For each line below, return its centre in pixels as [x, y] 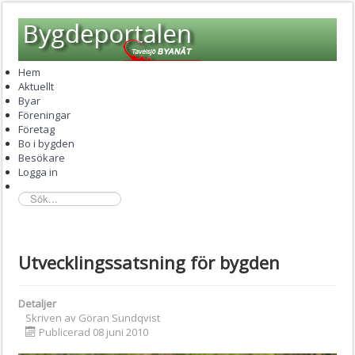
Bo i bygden [46, 143]
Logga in [38, 172]
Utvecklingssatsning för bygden [149, 262]
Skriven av [52, 317]
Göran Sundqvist [119, 317]
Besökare [42, 158]
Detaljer [37, 303]
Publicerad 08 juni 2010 [94, 332]
